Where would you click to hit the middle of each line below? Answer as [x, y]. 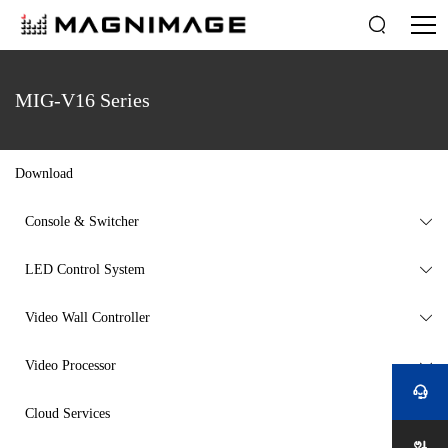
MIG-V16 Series [82, 99]
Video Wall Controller [87, 317]
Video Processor [70, 365]
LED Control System [85, 269]
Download [44, 173]
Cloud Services [67, 413]
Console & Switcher [82, 221]
